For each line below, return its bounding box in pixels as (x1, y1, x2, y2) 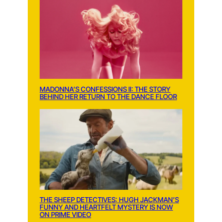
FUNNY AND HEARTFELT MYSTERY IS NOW (40, 203, 173, 211)
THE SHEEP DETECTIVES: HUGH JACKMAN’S (40, 195, 179, 204)
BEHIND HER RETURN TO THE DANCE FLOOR (40, 92, 177, 101)
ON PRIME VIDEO (40, 210, 91, 219)
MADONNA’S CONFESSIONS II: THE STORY (40, 85, 170, 93)
